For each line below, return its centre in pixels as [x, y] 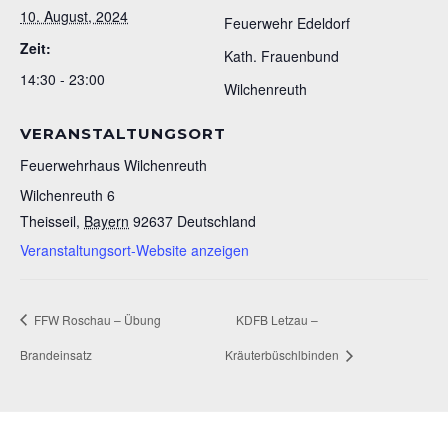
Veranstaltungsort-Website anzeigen [134, 250]
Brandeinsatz [56, 354]
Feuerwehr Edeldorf [287, 23]
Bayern [106, 221]
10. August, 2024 [74, 16]
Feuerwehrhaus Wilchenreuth [113, 165]
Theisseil [48, 221]
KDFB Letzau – [277, 319]
